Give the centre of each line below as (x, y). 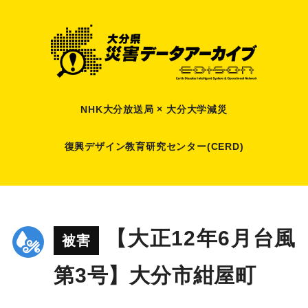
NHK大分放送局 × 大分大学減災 (154, 109)
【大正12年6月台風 (201, 239)
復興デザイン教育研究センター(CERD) (154, 146)
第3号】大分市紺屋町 (155, 276)
